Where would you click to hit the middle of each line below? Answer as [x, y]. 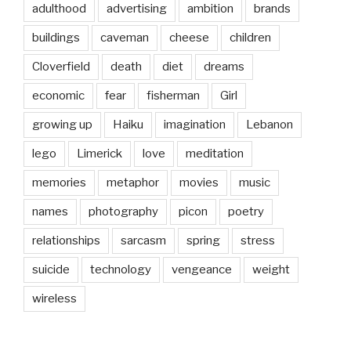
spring [203, 240]
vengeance [202, 269]
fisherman [173, 95]
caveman [125, 37]
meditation [215, 153]
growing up [62, 124]
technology [121, 269]
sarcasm [143, 240]
